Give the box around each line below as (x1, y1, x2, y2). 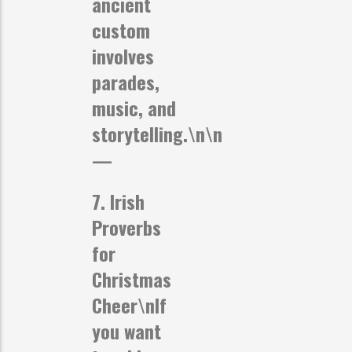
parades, (92, 67, 159, 96)
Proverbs (92, 212, 161, 241)
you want (92, 316, 161, 345)
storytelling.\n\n (92, 119, 222, 148)
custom (92, 15, 150, 44)
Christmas (92, 264, 171, 293)
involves (92, 41, 154, 70)
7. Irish (92, 186, 145, 215)
